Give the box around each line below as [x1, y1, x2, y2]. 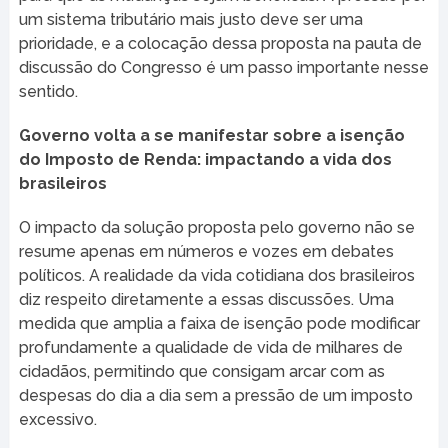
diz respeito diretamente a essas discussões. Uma [18, 290, 394, 310]
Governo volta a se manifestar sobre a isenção [18, 126, 405, 146]
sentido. [18, 82, 78, 102]
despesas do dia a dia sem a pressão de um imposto [18, 386, 413, 406]
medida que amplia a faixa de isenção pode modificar [18, 314, 420, 334]
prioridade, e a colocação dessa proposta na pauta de [18, 34, 422, 54]
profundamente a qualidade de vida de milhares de [18, 338, 403, 358]
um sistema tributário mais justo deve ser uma [18, 10, 363, 30]
